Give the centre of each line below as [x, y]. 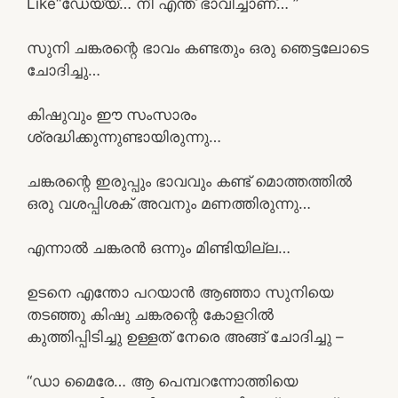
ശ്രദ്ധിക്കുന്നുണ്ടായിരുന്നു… [124, 136]
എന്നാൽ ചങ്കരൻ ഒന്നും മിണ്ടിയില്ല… [159, 247]
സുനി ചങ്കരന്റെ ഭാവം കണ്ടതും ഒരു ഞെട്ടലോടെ [198, 48]
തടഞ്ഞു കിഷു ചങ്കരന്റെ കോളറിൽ [150, 314]
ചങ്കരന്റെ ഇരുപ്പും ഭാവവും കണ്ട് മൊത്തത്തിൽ [189, 181]
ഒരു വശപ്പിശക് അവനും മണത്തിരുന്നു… [169, 203]
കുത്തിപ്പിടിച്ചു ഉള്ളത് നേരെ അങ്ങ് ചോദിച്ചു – [185, 336]
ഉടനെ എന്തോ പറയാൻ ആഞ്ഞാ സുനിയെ [180, 292]
